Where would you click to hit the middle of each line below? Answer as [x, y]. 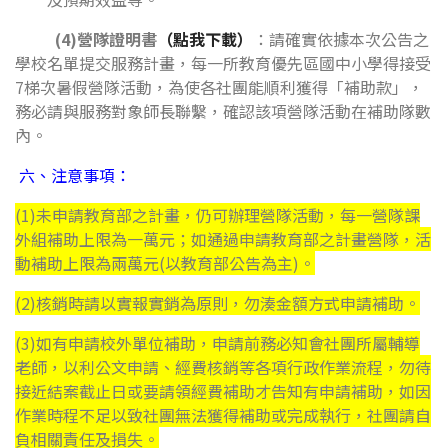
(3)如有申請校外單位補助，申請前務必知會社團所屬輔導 [217, 343]
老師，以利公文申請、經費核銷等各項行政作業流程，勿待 [223, 367]
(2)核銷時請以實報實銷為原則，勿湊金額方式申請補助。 [217, 303]
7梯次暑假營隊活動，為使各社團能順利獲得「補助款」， [219, 87]
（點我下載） [205, 39]
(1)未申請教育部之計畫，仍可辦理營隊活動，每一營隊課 [217, 215]
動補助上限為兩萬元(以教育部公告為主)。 [165, 263]
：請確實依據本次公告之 [341, 39]
